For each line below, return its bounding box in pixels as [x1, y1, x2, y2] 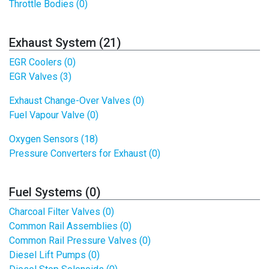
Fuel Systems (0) [9, 185, 101, 199]
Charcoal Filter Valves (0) [9, 206, 114, 217]
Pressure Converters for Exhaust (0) [9, 148, 160, 159]
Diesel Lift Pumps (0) [9, 249, 100, 261]
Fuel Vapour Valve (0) [9, 109, 98, 121]
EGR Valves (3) [9, 71, 71, 82]
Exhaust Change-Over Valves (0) [9, 95, 144, 106]
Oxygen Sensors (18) [9, 133, 98, 145]
